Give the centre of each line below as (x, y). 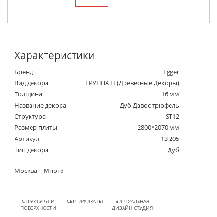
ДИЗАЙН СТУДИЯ (132, 208)
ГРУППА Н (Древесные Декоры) (132, 83)
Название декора (40, 105)
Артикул (27, 138)
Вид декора (31, 83)
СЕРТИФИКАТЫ (85, 201)
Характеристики (54, 55)
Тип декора (31, 149)
